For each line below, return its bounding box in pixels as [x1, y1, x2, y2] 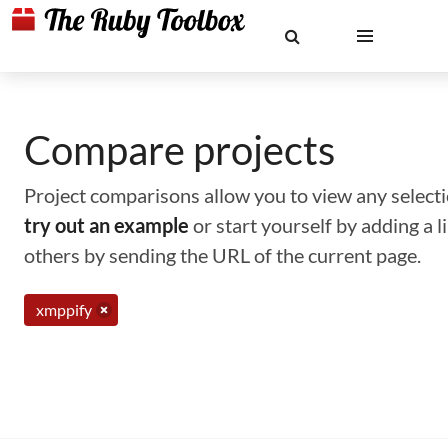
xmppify [36, 300, 92, 319]
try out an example [24, 213, 189, 237]
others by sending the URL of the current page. [24, 243, 421, 267]
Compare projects [24, 126, 335, 174]
